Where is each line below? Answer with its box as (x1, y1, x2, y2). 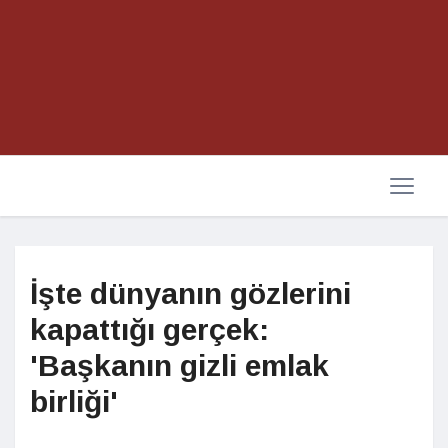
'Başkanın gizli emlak (30, 349, 329, 382)
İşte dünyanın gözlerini (30, 277, 351, 310)
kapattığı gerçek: (30, 313, 269, 346)
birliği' (30, 385, 118, 418)
